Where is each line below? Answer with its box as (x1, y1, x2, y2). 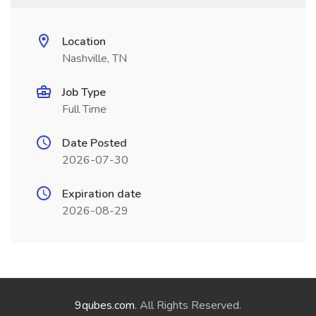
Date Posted (62, 135, 127, 151)
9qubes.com (75, 298, 135, 313)
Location (62, 34, 106, 49)
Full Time (62, 102, 107, 117)
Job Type (62, 85, 106, 100)
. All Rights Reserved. (135, 298, 241, 313)
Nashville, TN (62, 51, 127, 66)
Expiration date (62, 186, 141, 202)
